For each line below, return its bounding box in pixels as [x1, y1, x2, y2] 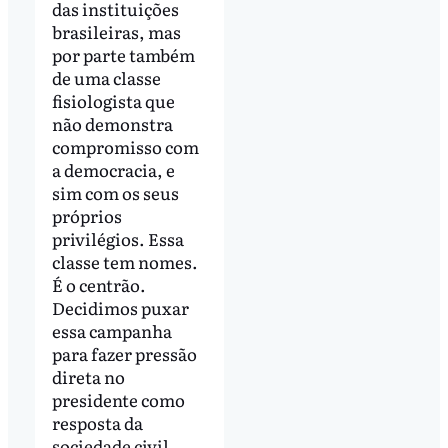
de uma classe [51, 65, 161, 91]
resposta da [51, 410, 143, 436]
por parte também [51, 42, 195, 68]
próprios [51, 203, 122, 229]
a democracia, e [51, 157, 175, 183]
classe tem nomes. [51, 249, 198, 275]
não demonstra [51, 111, 173, 137]
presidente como [51, 387, 185, 413]
